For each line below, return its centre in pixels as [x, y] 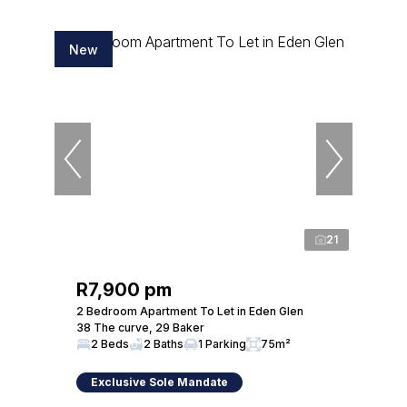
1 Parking [222, 344]
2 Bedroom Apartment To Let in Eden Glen [190, 311]
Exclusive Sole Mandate [159, 382]
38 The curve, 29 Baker [140, 328]
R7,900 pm [124, 290]
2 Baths [164, 344]
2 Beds [110, 344]
